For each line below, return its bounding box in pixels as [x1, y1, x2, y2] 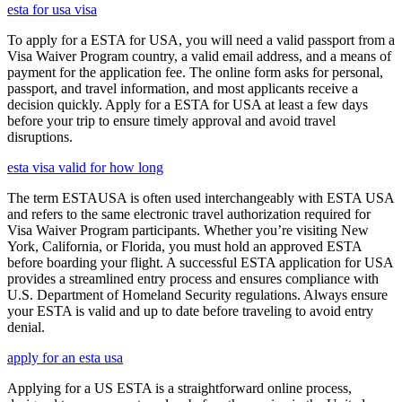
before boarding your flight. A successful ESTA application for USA [7, 254, 393, 270]
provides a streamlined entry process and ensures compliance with [7, 270, 379, 286]
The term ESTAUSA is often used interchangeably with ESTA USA [7, 189, 394, 205]
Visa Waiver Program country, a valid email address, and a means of [7, 48, 391, 64]
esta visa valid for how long [7, 159, 163, 175]
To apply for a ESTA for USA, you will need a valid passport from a [7, 31, 395, 48]
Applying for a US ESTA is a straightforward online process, [7, 380, 352, 396]
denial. [7, 319, 45, 335]
